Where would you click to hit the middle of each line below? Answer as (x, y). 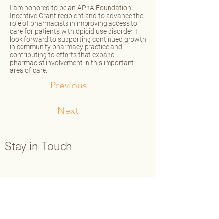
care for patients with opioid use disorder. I (74, 31)
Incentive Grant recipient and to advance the (77, 16)
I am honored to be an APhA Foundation (70, 8)
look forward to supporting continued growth (78, 39)
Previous (69, 85)
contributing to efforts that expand (62, 55)
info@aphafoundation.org (49, 205)
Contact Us (27, 164)
